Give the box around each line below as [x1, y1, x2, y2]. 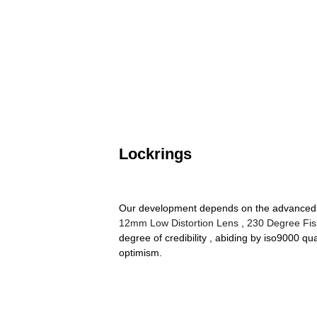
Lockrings [119, 145, 192, 163]
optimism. [119, 247, 162, 259]
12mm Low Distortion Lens [119, 217, 238, 229]
